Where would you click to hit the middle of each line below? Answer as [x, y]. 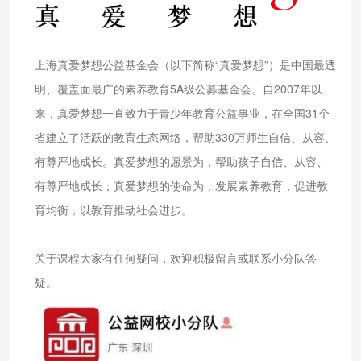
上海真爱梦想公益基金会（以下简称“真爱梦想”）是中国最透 [185, 64]
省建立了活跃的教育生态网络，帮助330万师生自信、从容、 [185, 137]
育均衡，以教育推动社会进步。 [114, 209]
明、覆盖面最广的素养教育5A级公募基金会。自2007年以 [178, 88]
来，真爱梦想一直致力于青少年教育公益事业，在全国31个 [182, 112]
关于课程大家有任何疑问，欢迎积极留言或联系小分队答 [176, 257]
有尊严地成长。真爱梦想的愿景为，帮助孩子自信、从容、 [181, 161]
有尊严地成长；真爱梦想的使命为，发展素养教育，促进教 [181, 185]
